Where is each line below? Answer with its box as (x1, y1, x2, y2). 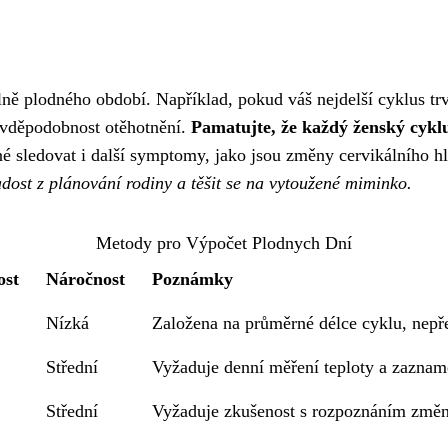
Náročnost (45, 269, 125, 289)
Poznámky (151, 269, 233, 289)
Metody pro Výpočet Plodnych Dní (96, 233, 352, 253)
